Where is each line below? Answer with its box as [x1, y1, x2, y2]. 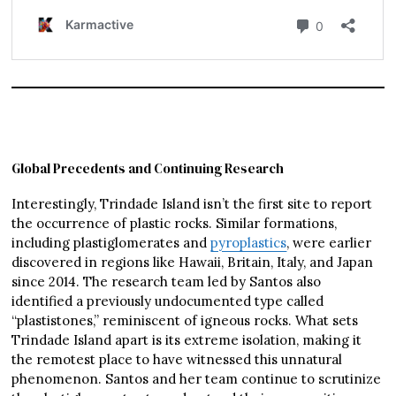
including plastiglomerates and [11, 234, 211, 252]
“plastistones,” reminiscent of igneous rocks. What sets [11, 312, 359, 330]
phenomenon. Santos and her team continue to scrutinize [11, 370, 382, 388]
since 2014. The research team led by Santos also [11, 273, 322, 291]
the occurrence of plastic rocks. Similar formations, [11, 215, 338, 232]
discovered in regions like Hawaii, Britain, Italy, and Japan [11, 254, 374, 271]
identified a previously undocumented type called [11, 293, 324, 310]
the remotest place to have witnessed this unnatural [11, 351, 343, 369]
